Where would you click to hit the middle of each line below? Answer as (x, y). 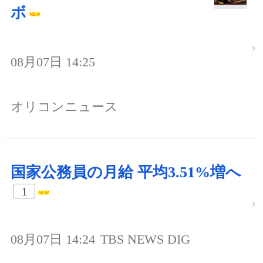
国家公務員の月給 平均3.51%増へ (126, 173)
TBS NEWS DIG (145, 240)
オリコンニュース (64, 107)
